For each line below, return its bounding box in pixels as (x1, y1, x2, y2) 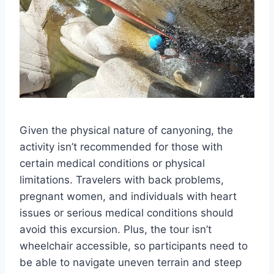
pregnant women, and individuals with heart (20, 190, 237, 202)
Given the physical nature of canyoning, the (20, 124, 233, 136)
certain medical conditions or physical (20, 157, 205, 169)
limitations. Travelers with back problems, (20, 174, 224, 186)
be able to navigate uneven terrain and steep (20, 256, 242, 268)
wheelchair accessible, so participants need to (20, 240, 248, 252)
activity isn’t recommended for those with (20, 141, 223, 153)
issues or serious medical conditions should (20, 207, 234, 219)
